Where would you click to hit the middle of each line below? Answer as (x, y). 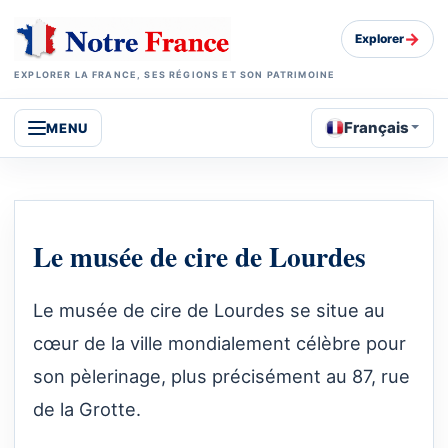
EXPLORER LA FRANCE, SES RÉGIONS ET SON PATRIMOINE (175, 74)
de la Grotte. (87, 409)
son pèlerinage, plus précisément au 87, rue (221, 376)
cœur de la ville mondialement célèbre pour (219, 343)
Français (377, 127)
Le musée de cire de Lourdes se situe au (209, 310)
